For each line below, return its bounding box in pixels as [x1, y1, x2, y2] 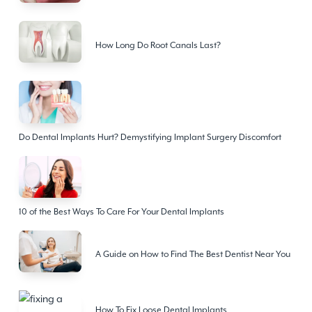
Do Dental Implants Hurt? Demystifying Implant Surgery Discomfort [18, 132, 281, 142]
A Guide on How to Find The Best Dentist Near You [95, 249, 290, 260]
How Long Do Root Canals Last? [95, 40, 221, 50]
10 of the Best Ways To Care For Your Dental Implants [18, 206, 224, 217]
